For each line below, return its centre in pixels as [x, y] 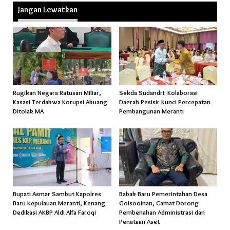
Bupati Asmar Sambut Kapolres [57, 194]
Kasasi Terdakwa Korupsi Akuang [60, 101]
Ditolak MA [29, 111]
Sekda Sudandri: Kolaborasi [158, 92]
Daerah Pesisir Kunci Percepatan [165, 101]
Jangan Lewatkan [48, 9]
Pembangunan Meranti [151, 111]
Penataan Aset [139, 222]
